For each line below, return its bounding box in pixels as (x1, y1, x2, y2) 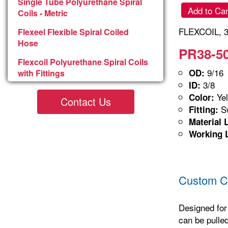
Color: (189, 91, 214, 103)
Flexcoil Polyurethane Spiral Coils (18, 55, 148, 68)
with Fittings (18, 67, 65, 79)
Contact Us (60, 94, 111, 109)
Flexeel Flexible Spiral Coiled (18, 25, 129, 38)
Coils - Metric (18, 7, 68, 19)
